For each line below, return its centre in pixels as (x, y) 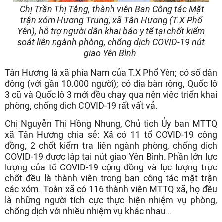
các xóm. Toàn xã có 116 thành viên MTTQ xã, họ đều (111, 189)
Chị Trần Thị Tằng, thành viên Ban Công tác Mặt (112, 9)
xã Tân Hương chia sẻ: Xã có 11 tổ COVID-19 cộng (111, 135)
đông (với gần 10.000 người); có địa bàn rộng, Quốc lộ (111, 83)
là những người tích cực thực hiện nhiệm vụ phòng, (111, 200)
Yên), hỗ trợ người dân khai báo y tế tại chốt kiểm (111, 31)
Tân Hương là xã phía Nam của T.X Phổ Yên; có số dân (111, 73)
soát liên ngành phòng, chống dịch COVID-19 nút (111, 42)
